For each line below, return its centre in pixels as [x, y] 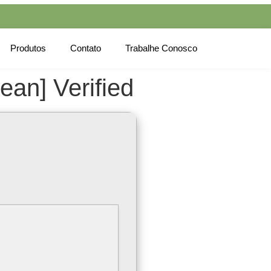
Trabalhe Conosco [161, 48]
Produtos [28, 48]
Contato [86, 48]
